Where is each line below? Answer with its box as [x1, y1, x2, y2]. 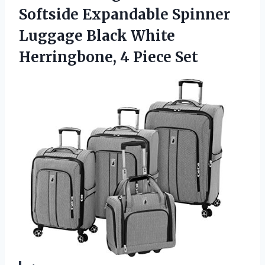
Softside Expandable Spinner [19, 5, 230, 24]
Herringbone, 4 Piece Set [19, 47, 198, 66]
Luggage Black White [19, 26, 175, 45]
